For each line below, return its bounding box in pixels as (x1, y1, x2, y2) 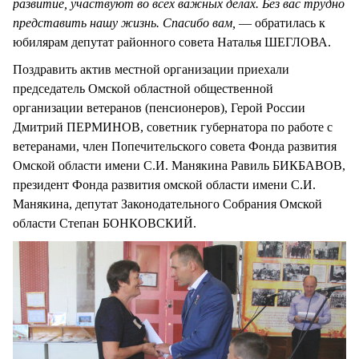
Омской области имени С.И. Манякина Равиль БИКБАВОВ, (13, 158, 345, 172)
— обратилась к (236, 15, 325, 30)
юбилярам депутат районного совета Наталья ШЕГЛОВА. (13, 34, 331, 49)
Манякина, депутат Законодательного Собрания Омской (13, 196, 322, 211)
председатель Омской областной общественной (13, 81, 273, 95)
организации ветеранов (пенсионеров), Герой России (13, 100, 305, 115)
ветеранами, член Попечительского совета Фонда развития (13, 139, 337, 153)
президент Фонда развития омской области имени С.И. (13, 177, 316, 192)
